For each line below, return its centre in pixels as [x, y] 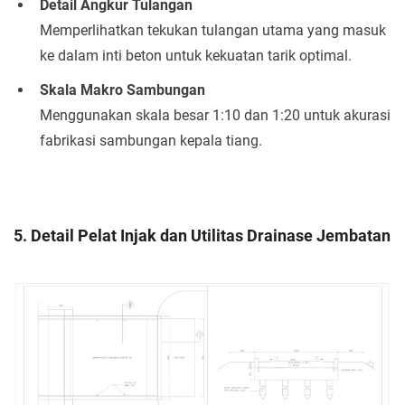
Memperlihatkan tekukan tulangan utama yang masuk [212, 31]
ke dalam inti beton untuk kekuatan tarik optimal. [195, 56]
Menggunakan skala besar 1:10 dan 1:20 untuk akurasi [215, 115]
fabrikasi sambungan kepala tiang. [151, 140]
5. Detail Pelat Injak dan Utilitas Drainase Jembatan [202, 235]
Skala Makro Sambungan [122, 89]
